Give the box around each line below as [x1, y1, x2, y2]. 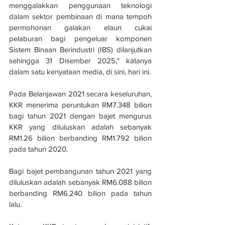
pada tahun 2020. [9, 145, 68, 154]
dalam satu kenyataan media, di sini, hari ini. [9, 67, 151, 76]
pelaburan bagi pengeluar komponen [9, 34, 152, 43]
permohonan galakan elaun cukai [9, 23, 152, 32]
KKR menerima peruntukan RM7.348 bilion [9, 100, 152, 109]
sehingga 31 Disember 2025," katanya [9, 56, 152, 65]
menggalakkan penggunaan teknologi [9, 1, 152, 10]
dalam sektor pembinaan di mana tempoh [9, 12, 152, 21]
